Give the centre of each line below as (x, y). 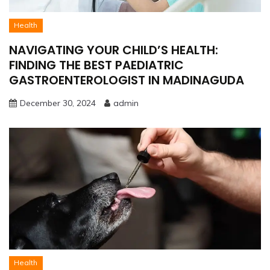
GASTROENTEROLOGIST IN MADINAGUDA (127, 80)
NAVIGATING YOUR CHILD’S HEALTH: (114, 50)
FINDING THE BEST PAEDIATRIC (96, 65)
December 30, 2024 (58, 103)
